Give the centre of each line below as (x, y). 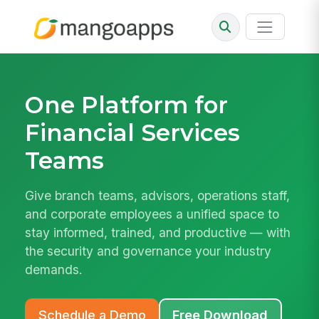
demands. (54, 270)
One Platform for (127, 104)
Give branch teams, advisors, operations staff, (158, 196)
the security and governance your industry (148, 251)
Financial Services (133, 132)
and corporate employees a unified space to (152, 214)
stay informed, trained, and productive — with (158, 233)
